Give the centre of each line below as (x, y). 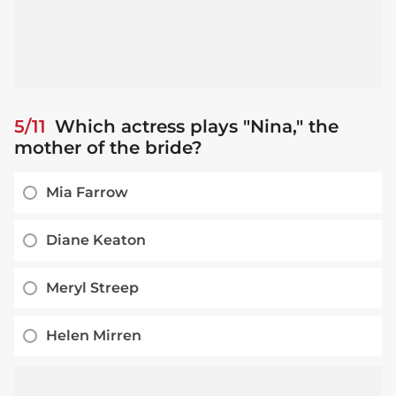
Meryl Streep (92, 288)
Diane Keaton (96, 240)
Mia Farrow (87, 193)
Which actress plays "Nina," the (194, 127)
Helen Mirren (94, 336)
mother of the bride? (108, 148)
